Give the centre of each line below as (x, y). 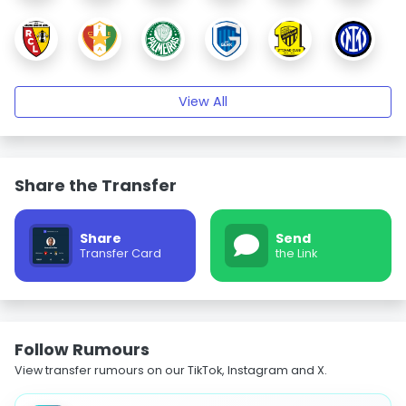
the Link (296, 253)
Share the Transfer (96, 185)
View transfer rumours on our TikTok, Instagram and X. (171, 370)
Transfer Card (121, 253)
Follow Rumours (82, 349)
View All (203, 101)
